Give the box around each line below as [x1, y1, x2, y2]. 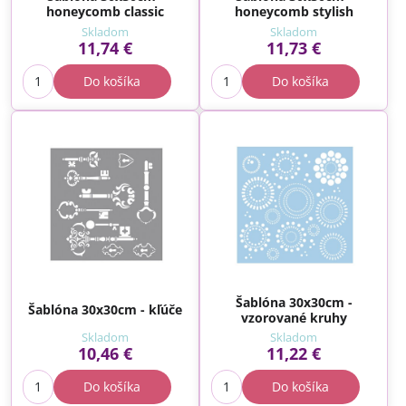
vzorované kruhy [240, 308, 347, 326]
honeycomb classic [46, 3, 164, 21]
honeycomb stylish [234, 3, 353, 21]
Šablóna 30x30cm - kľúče [28, 301, 182, 318]
